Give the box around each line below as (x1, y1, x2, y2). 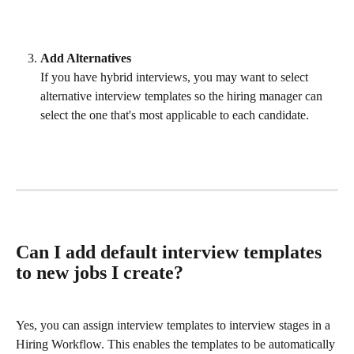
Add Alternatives (40, 51, 131, 66)
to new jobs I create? (16, 262, 183, 284)
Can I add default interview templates (16, 242, 326, 263)
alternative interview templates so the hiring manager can (40, 89, 326, 104)
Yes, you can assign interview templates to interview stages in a (16, 318, 333, 332)
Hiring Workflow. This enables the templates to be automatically (16, 337, 338, 351)
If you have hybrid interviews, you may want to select (40, 70, 311, 85)
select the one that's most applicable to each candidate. (40, 108, 312, 122)
